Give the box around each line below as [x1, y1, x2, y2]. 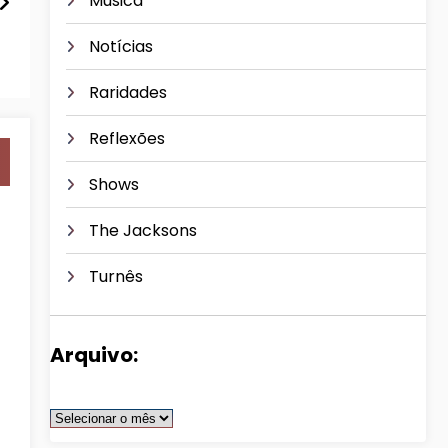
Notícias [89, 34, 153, 58]
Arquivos [49, 399, 116, 423]
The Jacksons [89, 218, 197, 242]
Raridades [89, 80, 167, 104]
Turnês [89, 264, 143, 288]
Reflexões [89, 126, 165, 150]
